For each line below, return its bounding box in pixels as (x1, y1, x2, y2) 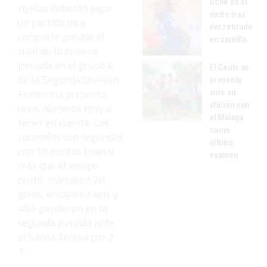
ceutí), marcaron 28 (18, 171, 105, 188)
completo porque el (18, 28, 105, 45)
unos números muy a (18, 100, 111, 116)
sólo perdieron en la (18, 200, 107, 216)
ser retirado (209, 21, 253, 32)
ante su (209, 86, 236, 98)
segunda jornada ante (18, 214, 115, 231)
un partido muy (18, 14, 86, 30)
